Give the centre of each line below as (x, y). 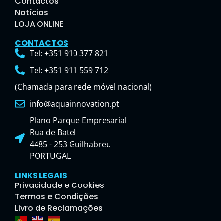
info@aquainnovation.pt (74, 104)
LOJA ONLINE (39, 24)
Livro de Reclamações (59, 208)
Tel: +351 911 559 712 (69, 70)
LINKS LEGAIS (41, 176)
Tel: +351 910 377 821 (69, 54)
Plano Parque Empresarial (78, 121)
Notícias (32, 13)
